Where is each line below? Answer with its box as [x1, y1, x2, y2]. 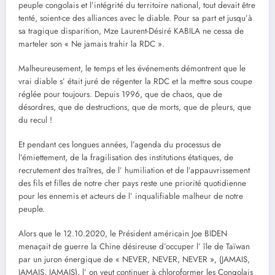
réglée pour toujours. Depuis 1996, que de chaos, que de [18, 88, 222, 100]
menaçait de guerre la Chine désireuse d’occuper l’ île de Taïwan [18, 241, 250, 253]
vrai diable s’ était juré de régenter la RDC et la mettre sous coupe [18, 75, 252, 87]
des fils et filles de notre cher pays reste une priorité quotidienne [18, 177, 246, 189]
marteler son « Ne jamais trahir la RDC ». [18, 37, 165, 50]
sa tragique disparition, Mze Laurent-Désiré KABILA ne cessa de [18, 25, 244, 37]
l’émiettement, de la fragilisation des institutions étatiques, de [18, 151, 233, 163]
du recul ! [18, 114, 52, 126]
